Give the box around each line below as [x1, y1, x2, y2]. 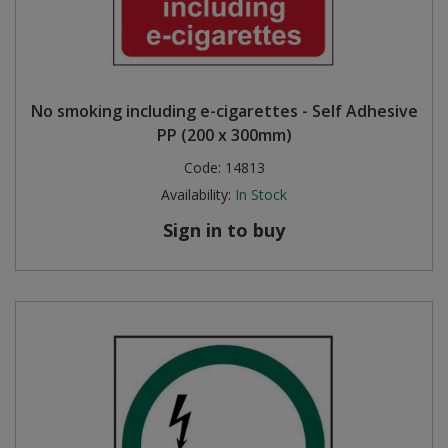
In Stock [235, 185, 287, 204]
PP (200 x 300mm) [156, 124, 292, 146]
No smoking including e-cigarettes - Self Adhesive [30, 100, 418, 122]
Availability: [161, 185, 231, 204]
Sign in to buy [163, 218, 285, 242]
